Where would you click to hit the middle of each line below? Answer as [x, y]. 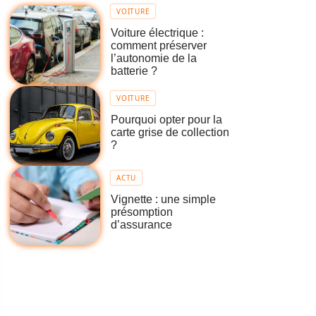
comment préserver [159, 45]
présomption [142, 212]
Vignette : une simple [164, 200]
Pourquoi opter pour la [167, 120]
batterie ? [134, 71]
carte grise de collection [170, 133]
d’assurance [142, 225]
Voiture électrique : [158, 33]
